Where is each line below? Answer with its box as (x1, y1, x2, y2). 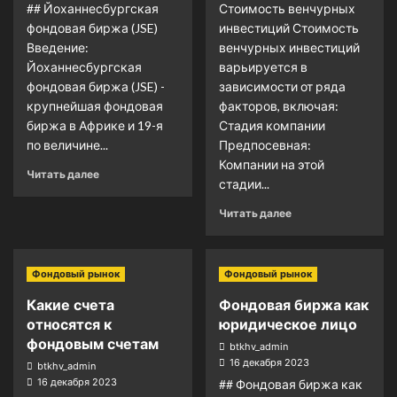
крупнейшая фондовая (27, 98, 163, 113)
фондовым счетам (27, 335, 159, 353)
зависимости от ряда (218, 79, 346, 94)
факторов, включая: (218, 98, 339, 113)
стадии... (218, 176, 269, 191)
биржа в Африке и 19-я (27, 118, 163, 133)
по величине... (27, 137, 108, 152)
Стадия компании (218, 118, 325, 133)
